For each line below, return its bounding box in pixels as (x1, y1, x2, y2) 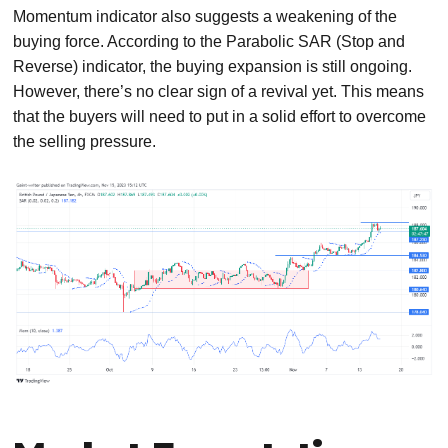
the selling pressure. (13, 132, 157, 150)
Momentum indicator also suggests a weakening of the (13, 7, 398, 25)
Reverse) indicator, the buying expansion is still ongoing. (13, 57, 413, 75)
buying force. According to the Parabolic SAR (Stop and (13, 32, 406, 50)
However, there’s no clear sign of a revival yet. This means (13, 82, 425, 100)
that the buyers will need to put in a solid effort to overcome (13, 107, 427, 125)
